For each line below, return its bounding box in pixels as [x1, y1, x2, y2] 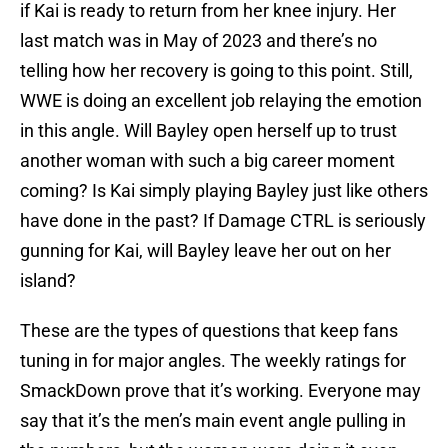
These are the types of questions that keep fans [20, 320, 398, 342]
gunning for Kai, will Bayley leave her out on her [20, 240, 391, 262]
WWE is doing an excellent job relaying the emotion [20, 90, 422, 112]
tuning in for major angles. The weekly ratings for [20, 350, 406, 372]
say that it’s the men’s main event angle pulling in [20, 410, 406, 432]
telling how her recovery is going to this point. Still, [20, 60, 413, 82]
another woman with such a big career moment [20, 150, 395, 172]
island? [20, 270, 76, 292]
